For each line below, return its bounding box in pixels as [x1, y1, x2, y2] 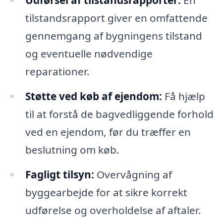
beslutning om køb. [25, 143, 119, 157]
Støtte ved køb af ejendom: [25, 89, 162, 104]
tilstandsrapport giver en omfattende [25, 11, 208, 25]
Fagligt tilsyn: [25, 167, 94, 182]
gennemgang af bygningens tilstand [25, 29, 202, 43]
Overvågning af [94, 167, 172, 182]
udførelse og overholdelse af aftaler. [25, 203, 201, 218]
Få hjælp [162, 89, 205, 104]
